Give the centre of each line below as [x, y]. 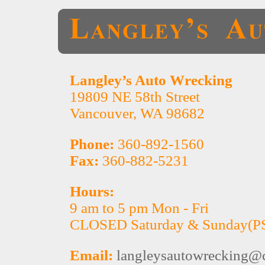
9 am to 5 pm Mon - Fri [139, 208]
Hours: [92, 191]
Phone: [92, 144]
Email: [91, 255]
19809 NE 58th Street [135, 97]
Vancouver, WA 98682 [137, 113]
